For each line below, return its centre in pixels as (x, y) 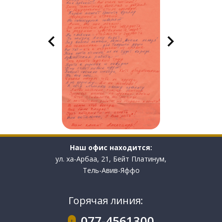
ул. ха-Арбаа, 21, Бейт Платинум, (111, 159)
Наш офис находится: (111, 147)
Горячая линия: (106, 200)
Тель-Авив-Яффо (111, 170)
